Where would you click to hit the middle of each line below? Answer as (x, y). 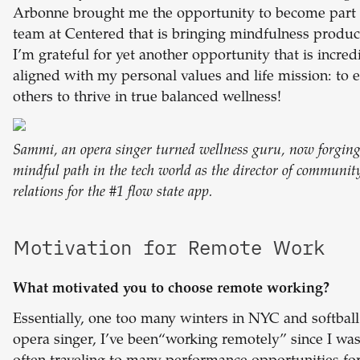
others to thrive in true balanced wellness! (147, 98)
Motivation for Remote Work (174, 248)
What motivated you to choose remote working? (171, 290)
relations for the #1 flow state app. (113, 193)
